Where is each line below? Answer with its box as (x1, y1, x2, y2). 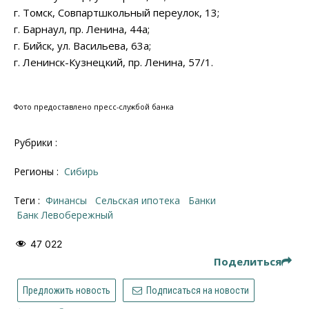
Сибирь (70, 164, 99, 178)
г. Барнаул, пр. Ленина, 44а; (14, 21, 150, 36)
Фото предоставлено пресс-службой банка (14, 101, 174, 112)
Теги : (14, 193, 43, 207)
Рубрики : (14, 135, 57, 149)
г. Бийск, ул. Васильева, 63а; (14, 38, 151, 52)
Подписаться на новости (143, 285, 249, 297)
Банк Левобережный (23, 208, 113, 221)
